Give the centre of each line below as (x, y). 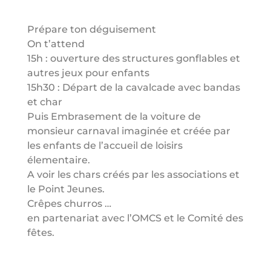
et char (46, 102)
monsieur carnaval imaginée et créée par (129, 131)
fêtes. (41, 233)
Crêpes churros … (70, 204)
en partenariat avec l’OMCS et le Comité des (135, 218)
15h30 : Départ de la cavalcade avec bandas (133, 87)
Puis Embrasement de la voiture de (114, 116)
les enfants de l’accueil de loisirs (105, 145)
